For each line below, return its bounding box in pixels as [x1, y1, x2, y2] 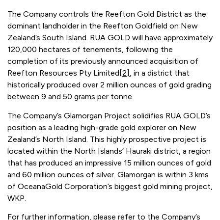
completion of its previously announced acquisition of [7, 56, 198, 66]
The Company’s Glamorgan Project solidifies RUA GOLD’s [7, 110, 211, 120]
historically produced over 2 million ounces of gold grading [7, 80, 212, 90]
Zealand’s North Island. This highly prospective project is [7, 134, 206, 144]
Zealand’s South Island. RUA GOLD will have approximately [7, 33, 213, 43]
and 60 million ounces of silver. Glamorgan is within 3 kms [7, 169, 209, 179]
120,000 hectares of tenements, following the [7, 45, 173, 55]
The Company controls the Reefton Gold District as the [7, 9, 206, 19]
